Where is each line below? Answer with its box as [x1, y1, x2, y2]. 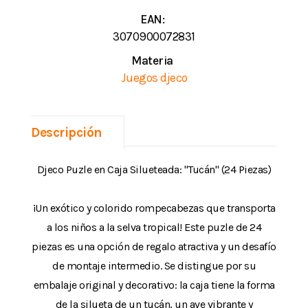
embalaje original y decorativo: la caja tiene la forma [33, 278, 275, 291]
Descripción [31, 124, 102, 140]
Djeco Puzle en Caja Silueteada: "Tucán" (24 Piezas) [36, 162, 272, 176]
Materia [131, 53, 173, 67]
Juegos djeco [120, 70, 188, 85]
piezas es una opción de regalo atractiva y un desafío [32, 239, 276, 253]
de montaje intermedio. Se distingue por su [52, 258, 256, 272]
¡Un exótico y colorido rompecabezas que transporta [32, 201, 276, 214]
